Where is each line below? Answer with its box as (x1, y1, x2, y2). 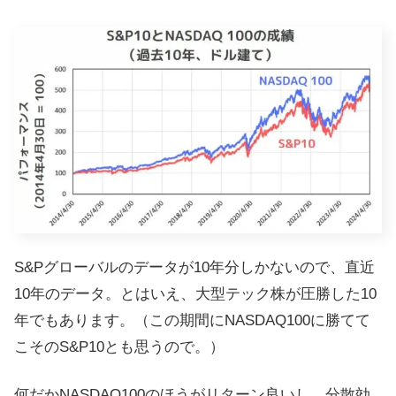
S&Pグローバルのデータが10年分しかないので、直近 (14, 259, 375, 277)
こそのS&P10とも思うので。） (14, 339, 225, 356)
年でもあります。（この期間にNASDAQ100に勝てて (14, 312, 370, 330)
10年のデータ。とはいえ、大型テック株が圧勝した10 (14, 286, 377, 303)
